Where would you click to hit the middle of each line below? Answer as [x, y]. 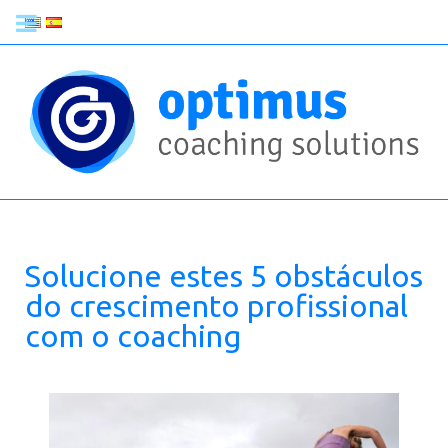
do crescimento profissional [216, 305]
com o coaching [133, 335]
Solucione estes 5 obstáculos [224, 275]
